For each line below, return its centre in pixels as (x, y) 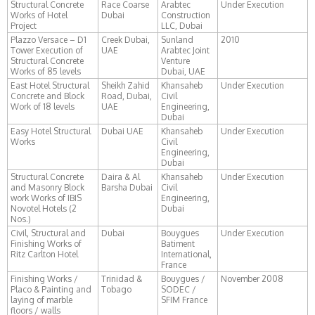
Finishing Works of (46, 244)
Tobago (116, 289)
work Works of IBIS (46, 198)
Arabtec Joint (185, 50)
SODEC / (179, 289)
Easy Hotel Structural (51, 131)
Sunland (177, 40)
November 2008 (252, 279)
